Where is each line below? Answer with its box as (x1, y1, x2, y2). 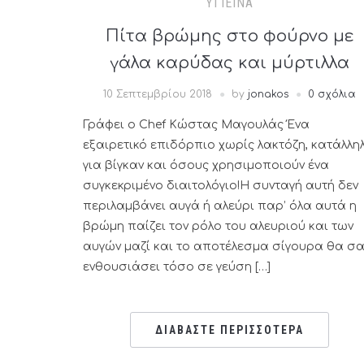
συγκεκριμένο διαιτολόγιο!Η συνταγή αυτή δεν (83, 180, 358, 192)
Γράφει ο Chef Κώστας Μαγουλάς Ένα (83, 119, 310, 131)
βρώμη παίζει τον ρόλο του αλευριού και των (83, 220, 353, 232)
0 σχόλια (307, 89, 356, 100)
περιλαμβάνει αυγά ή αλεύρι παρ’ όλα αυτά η (83, 200, 357, 212)
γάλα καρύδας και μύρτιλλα (109, 54, 349, 72)
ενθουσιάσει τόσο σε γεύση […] (83, 261, 271, 273)
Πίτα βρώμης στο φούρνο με (105, 27, 353, 45)
